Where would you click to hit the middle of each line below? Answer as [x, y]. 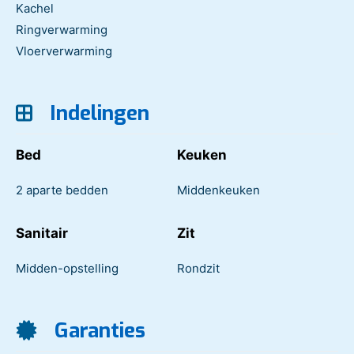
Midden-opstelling [67, 268]
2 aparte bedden [62, 190]
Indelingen [97, 113]
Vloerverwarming [64, 51]
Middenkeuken [218, 190]
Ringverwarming [62, 29]
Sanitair [42, 233]
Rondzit [198, 268]
